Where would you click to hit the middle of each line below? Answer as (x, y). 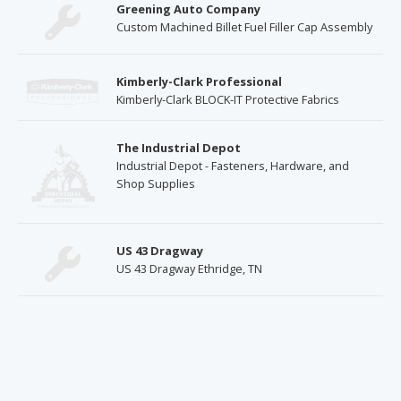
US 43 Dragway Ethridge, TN (189, 269)
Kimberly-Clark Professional (199, 82)
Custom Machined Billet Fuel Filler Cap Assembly (244, 27)
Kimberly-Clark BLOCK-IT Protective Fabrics (228, 100)
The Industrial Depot (179, 148)
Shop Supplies (156, 184)
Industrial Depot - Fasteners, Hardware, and (233, 166)
